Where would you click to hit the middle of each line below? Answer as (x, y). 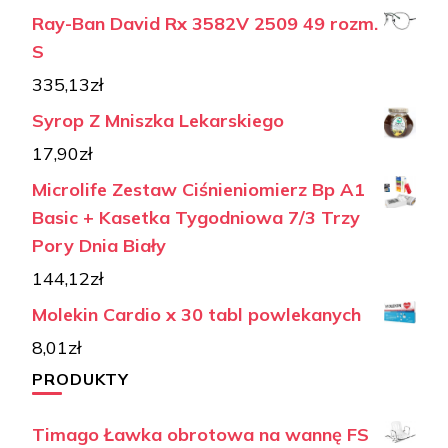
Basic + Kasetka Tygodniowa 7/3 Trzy (196, 217)
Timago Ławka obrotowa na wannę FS (200, 434)
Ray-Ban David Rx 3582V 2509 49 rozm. (205, 23)
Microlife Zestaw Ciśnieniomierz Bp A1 (198, 189)
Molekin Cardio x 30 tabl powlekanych (196, 314)
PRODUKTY (80, 378)
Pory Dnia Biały (99, 245)
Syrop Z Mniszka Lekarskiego (158, 120)
